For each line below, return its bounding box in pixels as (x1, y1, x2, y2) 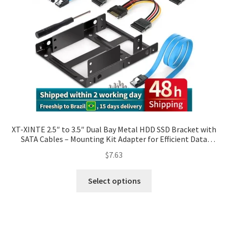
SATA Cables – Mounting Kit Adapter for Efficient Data (21, 134, 207, 145)
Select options (88, 175, 140, 186)
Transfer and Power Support (65, 144, 163, 154)
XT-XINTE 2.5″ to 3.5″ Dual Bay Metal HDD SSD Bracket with (12, 124, 216, 135)
